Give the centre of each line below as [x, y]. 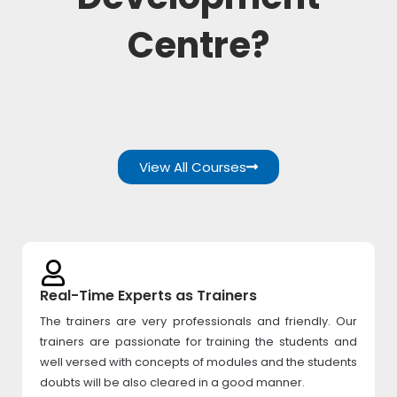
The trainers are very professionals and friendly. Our [198, 321]
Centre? [198, 45]
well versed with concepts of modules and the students [198, 362]
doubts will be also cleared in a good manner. [172, 382]
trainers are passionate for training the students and [198, 342]
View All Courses [193, 167]
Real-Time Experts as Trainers [148, 296]
